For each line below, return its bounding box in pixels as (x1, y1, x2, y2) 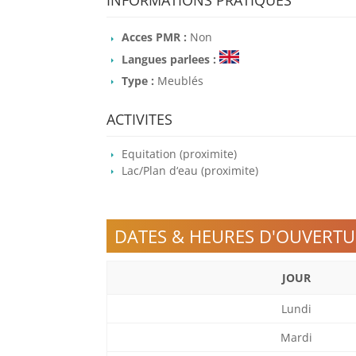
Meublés (157, 72, 204, 88)
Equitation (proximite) (122, 146, 238, 162)
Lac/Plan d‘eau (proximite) (122, 162, 259, 178)
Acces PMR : (122, 29, 191, 45)
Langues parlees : (122, 51, 220, 67)
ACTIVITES (106, 110, 173, 130)
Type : (122, 72, 158, 88)
